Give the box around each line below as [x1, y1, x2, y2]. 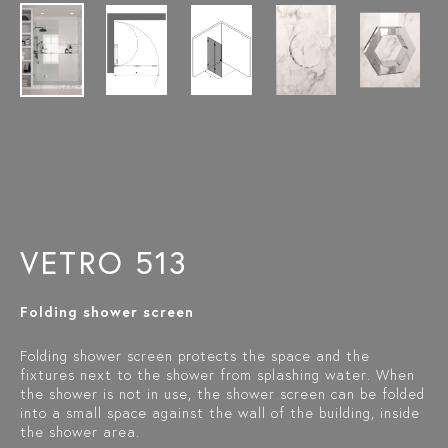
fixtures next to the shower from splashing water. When [20, 365, 415, 384]
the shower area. [20, 422, 140, 441]
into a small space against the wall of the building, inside [20, 403, 420, 422]
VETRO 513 [20, 241, 188, 283]
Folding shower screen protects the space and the [20, 346, 370, 365]
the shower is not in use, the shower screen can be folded [20, 384, 425, 403]
